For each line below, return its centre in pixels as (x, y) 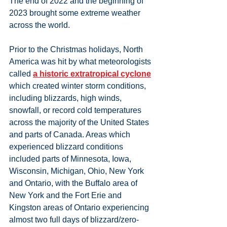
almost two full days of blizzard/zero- (74, 220)
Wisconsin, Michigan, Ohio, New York (78, 171)
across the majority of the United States (80, 123)
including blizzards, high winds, (66, 98)
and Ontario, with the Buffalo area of (74, 183)
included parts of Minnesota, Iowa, (71, 159)
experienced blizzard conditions (67, 147)
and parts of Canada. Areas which (71, 135)
